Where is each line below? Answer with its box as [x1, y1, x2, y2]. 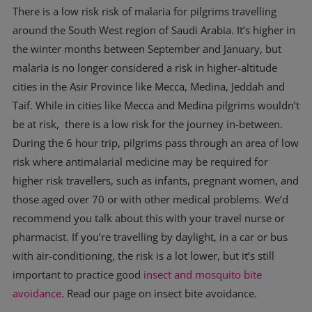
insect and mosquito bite [143, 267, 262, 281]
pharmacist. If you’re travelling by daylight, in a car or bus [13, 230, 288, 244]
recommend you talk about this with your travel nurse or [13, 211, 285, 225]
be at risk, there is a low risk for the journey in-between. [13, 117, 283, 131]
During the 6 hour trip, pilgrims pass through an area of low [13, 136, 299, 150]
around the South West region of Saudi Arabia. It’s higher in [13, 23, 295, 37]
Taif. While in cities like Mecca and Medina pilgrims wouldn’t [13, 98, 299, 112]
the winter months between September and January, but [13, 42, 281, 56]
